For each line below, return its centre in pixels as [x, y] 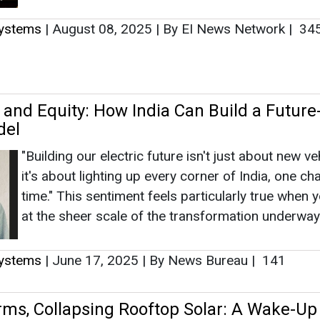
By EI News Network [224, 29]
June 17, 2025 [95, 260]
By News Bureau [199, 260]
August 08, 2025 [102, 29]
